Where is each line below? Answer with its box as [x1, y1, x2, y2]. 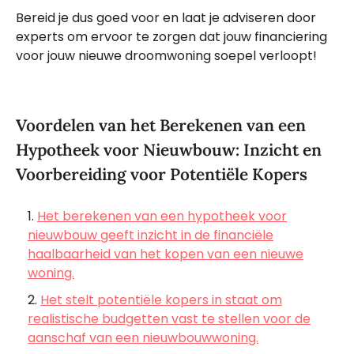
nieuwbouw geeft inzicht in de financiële [28, 226, 273, 245]
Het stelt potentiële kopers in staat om [40, 291, 282, 310]
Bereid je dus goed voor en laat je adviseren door [16, 8, 316, 27]
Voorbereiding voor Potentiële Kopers [16, 164, 307, 186]
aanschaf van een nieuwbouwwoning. [28, 329, 258, 348]
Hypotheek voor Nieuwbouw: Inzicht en [16, 139, 322, 161]
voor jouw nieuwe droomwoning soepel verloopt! [16, 46, 317, 65]
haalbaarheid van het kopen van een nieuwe [28, 245, 303, 264]
